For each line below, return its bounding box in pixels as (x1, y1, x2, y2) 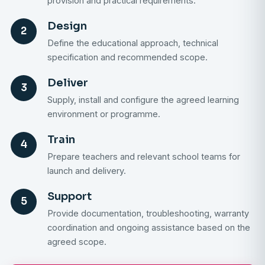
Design (47, 20, 87, 33)
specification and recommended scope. (47, 52, 208, 63)
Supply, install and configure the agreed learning (47, 95, 239, 105)
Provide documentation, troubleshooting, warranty (47, 208, 249, 219)
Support (47, 190, 92, 203)
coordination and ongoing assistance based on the (47, 222, 250, 233)
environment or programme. (47, 109, 160, 119)
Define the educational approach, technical (47, 38, 218, 49)
